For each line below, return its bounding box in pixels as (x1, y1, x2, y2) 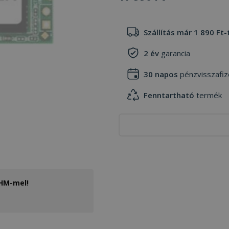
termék (194, 89, 222, 100)
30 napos (144, 68, 178, 79)
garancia (159, 48, 190, 58)
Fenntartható (144, 89, 194, 100)
